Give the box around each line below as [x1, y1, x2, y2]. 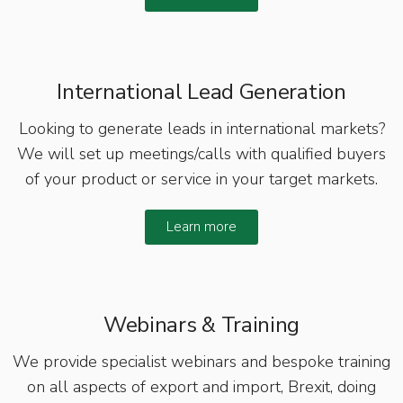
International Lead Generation [57, 76, 346, 106]
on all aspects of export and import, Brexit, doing [27, 375, 376, 398]
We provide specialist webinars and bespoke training [13, 350, 390, 372]
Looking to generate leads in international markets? [18, 117, 385, 139]
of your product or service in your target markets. [25, 167, 378, 190]
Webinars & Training [103, 309, 300, 339]
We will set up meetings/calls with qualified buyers [17, 142, 386, 165]
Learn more [166, 217, 237, 236]
